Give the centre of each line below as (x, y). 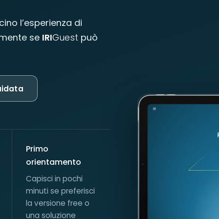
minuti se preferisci (61, 191)
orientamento (54, 162)
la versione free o (58, 203)
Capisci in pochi (55, 179)
